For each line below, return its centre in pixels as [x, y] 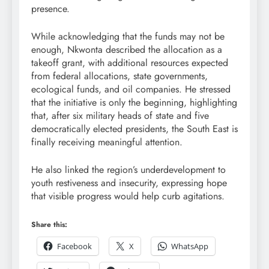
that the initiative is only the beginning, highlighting [134, 102]
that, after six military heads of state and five [120, 115]
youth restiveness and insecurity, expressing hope [129, 183]
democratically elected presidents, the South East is [134, 128]
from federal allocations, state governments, [119, 76]
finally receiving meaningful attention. [107, 142]
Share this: [49, 224]
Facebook [74, 246]
